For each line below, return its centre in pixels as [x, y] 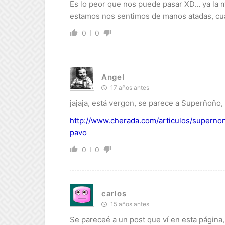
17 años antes [129, 87]
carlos [114, 194]
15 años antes [129, 204]
